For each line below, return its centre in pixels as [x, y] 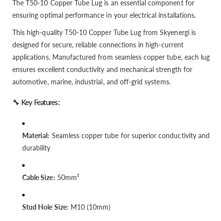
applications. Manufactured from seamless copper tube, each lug [111, 57]
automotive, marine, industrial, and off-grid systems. [92, 82]
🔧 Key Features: [36, 102]
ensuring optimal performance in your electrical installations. [104, 15]
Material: [36, 136]
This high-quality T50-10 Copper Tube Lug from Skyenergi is [104, 33]
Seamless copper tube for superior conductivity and [130, 136]
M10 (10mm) [90, 207]
